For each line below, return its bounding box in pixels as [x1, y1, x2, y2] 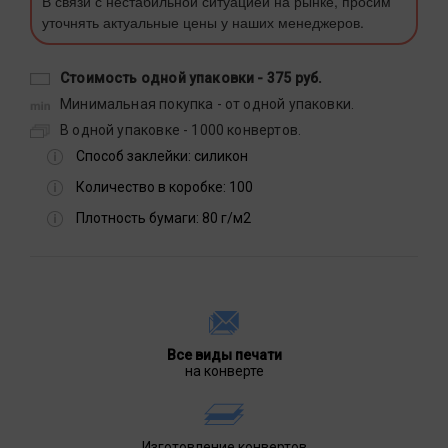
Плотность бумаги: [76, 210, 199, 227]
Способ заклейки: [76, 148, 191, 165]
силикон [194, 148, 248, 165]
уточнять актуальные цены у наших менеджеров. [42, 12, 364, 33]
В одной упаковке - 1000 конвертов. [60, 122, 302, 139]
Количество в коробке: [76, 179, 226, 196]
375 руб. [266, 70, 323, 87]
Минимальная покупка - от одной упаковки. [60, 96, 355, 113]
